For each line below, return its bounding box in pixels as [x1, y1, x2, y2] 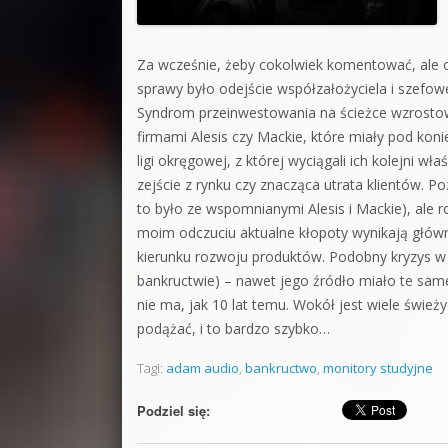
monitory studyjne [323, 359, 433, 377]
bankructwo [245, 359, 317, 377]
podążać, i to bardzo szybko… [137, 319, 330, 338]
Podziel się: [137, 401, 210, 420]
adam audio [166, 359, 239, 377]
